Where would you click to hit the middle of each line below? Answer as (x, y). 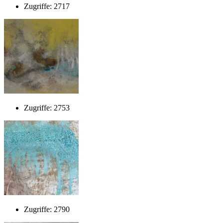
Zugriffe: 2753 (47, 108)
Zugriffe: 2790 (47, 209)
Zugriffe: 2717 (47, 6)
